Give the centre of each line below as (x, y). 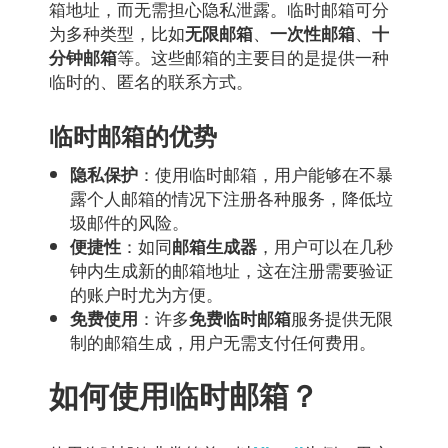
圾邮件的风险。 (130, 221)
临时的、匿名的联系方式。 (151, 81)
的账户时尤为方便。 (147, 293)
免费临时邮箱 (240, 317)
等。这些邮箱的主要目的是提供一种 (253, 57)
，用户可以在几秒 (325, 245)
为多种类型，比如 (117, 33)
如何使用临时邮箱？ (184, 394)
